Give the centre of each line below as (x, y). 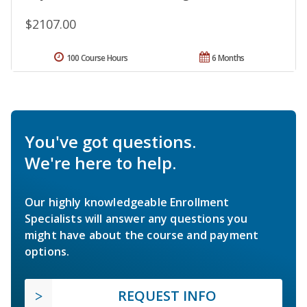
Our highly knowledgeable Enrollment (127, 202)
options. (47, 251)
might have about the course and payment (142, 235)
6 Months (228, 58)
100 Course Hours (97, 58)
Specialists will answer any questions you (136, 218)
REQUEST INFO (167, 295)
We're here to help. (100, 162)
